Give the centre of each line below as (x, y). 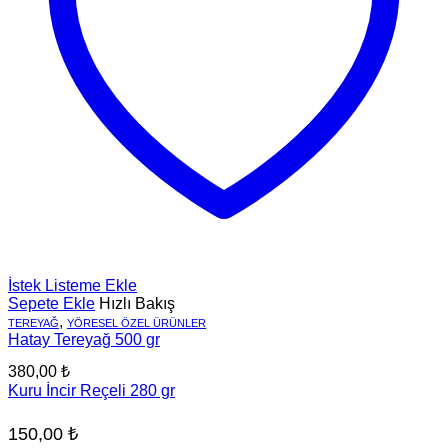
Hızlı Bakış (137, 304)
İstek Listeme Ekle (72, 286)
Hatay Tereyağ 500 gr (84, 340)
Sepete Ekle (51, 304)
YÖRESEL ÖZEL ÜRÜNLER (136, 323)
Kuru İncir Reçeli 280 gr (91, 391)
